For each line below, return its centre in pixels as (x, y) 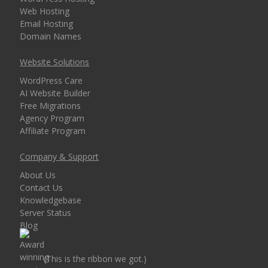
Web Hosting (45, 11)
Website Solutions (55, 62)
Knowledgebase (51, 200)
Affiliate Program (53, 131)
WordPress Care (51, 80)
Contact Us (42, 188)
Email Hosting (47, 24)
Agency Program (52, 118)
